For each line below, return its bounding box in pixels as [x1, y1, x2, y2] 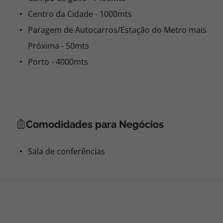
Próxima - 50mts [28, 40, 89, 51]
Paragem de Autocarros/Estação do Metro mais [28, 24, 207, 35]
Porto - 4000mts [28, 56, 88, 67]
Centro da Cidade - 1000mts [28, 8, 132, 19]
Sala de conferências [28, 146, 105, 157]
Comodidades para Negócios [26, 118, 164, 130]
